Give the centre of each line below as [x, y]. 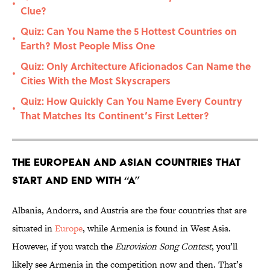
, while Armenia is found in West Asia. [157, 228]
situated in [33, 228]
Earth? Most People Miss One [88, 46]
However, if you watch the [64, 246]
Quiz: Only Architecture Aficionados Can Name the [136, 66]
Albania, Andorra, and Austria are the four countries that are [129, 210]
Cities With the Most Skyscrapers [96, 81]
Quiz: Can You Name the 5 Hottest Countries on [129, 31]
